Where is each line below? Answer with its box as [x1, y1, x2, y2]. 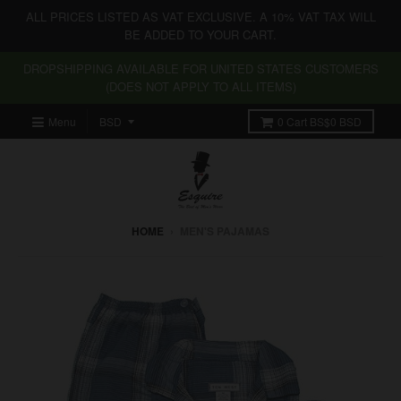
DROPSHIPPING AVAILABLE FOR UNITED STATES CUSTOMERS [22, 60, 379, 77]
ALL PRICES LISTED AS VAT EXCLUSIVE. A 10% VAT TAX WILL [25, 8, 376, 25]
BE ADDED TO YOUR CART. [124, 26, 277, 43]
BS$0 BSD [310, 114, 362, 129]
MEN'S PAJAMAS [180, 223, 269, 239]
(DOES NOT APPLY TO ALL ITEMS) [105, 78, 296, 95]
